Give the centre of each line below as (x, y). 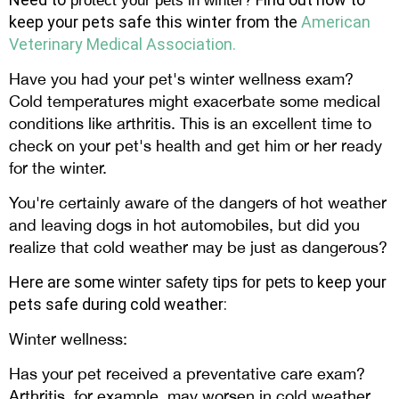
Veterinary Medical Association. (122, 45)
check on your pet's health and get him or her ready (195, 146)
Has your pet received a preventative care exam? (187, 374)
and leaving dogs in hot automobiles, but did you (184, 225)
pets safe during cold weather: (118, 305)
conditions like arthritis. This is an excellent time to (190, 124)
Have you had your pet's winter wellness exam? (181, 79)
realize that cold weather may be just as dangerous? (198, 248)
